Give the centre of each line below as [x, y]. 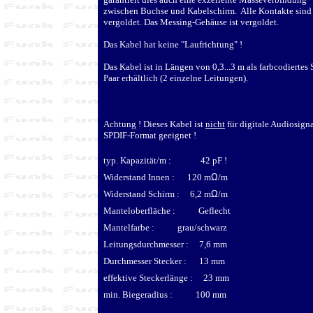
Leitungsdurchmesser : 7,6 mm [165, 244]
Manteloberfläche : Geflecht [167, 210]
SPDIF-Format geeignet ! [150, 135]
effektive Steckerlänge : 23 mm [166, 277]
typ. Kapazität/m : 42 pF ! [165, 160]
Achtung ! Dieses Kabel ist [154, 124]
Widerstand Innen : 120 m [157, 177]
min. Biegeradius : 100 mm [165, 294]
